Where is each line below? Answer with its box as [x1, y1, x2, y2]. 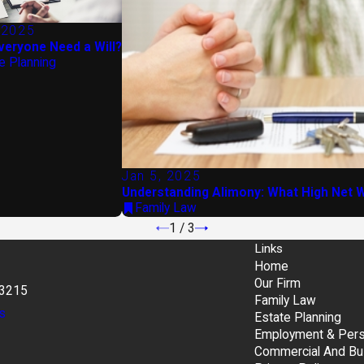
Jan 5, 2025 [122, 168, 201, 184]
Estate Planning [254, 310, 341, 325]
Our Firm [254, 275, 301, 291]
